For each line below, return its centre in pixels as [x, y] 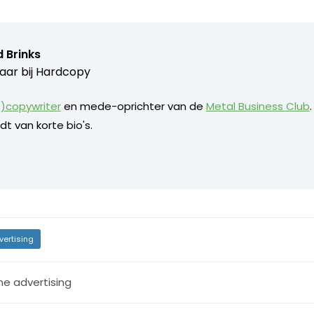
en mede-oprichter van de [133, 106]
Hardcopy [63, 71]
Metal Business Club [258, 106]
